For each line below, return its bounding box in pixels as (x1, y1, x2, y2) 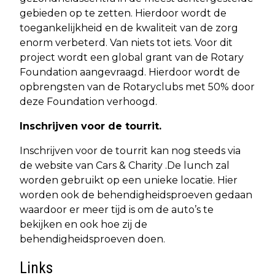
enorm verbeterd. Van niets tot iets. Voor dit (20, 36, 233, 48)
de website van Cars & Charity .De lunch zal (20, 159, 230, 171)
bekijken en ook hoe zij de (20, 218, 147, 230)
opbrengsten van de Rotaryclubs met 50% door (20, 80, 255, 93)
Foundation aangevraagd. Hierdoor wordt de (20, 66, 240, 78)
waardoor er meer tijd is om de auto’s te (20, 203, 214, 215)
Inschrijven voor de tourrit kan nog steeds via (20, 144, 241, 157)
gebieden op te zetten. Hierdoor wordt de (20, 7, 227, 19)
